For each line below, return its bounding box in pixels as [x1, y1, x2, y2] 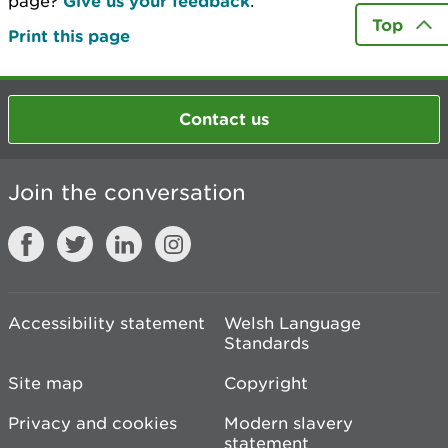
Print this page [8, 25, 130, 45]
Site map [8, 372, 83, 393]
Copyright [224, 372, 308, 393]
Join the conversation [8, 178, 246, 206]
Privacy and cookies [8, 412, 177, 433]
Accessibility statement [8, 312, 205, 333]
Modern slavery [224, 412, 353, 433]
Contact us [179, 109, 269, 129]
